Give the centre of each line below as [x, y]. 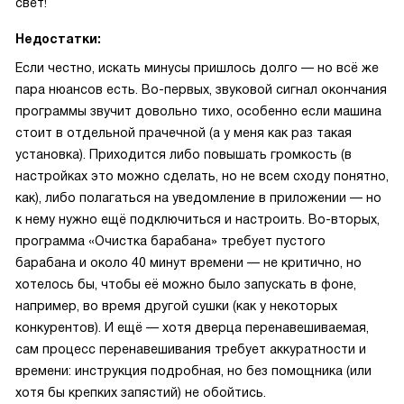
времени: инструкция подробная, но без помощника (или [193, 371]
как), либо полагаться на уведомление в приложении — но [198, 197]
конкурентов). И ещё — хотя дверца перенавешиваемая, [192, 327]
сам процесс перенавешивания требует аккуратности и [191, 349]
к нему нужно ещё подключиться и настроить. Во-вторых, [197, 219]
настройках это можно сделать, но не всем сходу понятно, [202, 176]
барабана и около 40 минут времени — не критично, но [188, 262]
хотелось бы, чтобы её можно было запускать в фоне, [186, 284]
